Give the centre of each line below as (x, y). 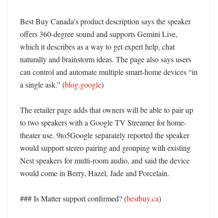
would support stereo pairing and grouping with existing (105, 148)
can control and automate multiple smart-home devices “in (109, 72)
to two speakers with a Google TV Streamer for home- (103, 122)
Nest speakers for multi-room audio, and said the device (105, 160)
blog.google (83, 84)
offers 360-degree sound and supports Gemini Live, (99, 34)
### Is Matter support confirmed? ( (73, 198)
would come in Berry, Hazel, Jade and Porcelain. (96, 173)
